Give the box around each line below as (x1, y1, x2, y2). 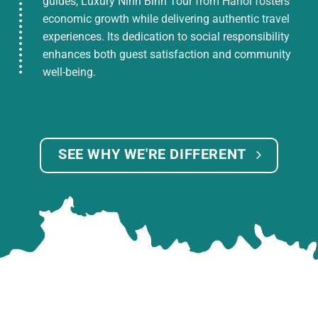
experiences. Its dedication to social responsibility (43, 30, 290, 44)
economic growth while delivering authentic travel (43, 12, 290, 26)
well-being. (43, 65, 96, 79)
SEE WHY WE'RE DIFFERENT (57, 146, 246, 163)
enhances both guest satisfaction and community (43, 48, 291, 62)
